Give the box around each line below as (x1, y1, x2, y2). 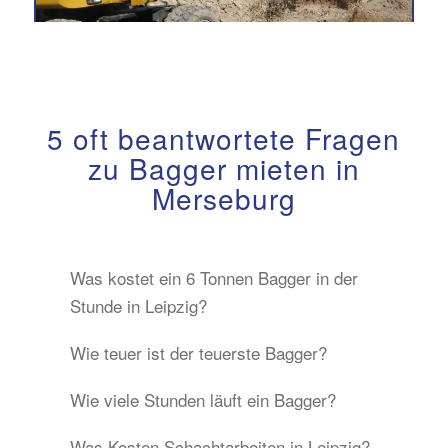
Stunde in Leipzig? (69, 292, 207, 318)
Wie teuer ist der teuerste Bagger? (69, 339, 327, 365)
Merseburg (151, 177, 296, 218)
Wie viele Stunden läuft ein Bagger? (69, 386, 336, 412)
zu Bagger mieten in (87, 147, 360, 188)
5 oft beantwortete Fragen (47, 117, 401, 158)
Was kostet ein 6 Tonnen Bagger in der (69, 264, 358, 290)
